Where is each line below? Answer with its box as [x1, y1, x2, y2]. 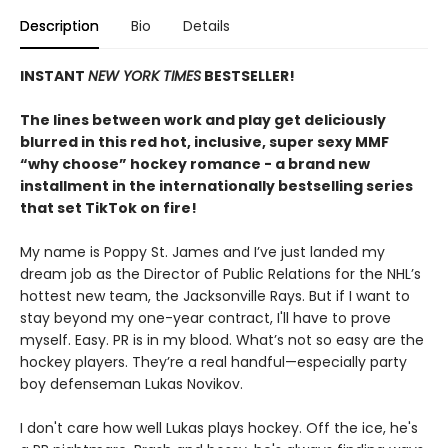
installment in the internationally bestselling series [20, 176, 413, 197]
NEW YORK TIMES [88, 66, 201, 87]
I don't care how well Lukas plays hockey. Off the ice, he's [20, 418, 418, 439]
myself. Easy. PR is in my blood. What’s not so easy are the [20, 330, 424, 351]
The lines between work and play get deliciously [20, 110, 386, 131]
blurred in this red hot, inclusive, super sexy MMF [20, 132, 389, 153]
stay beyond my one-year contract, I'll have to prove [20, 308, 391, 329]
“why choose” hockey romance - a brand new [20, 154, 370, 175]
